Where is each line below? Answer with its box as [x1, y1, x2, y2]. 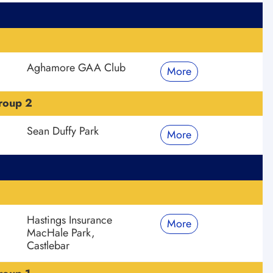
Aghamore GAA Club [27, 59, 126, 76]
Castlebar [27, 237, 70, 253]
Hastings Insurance [27, 211, 113, 228]
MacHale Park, [27, 224, 96, 241]
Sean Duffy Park [27, 122, 99, 139]
